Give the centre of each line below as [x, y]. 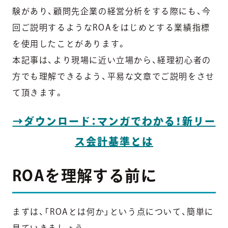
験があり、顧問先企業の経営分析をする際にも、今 [112, 11]
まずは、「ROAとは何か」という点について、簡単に [113, 211]
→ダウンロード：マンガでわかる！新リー [114, 121]
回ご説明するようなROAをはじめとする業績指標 [111, 27]
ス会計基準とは [114, 141]
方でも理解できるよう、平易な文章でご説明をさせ [113, 76]
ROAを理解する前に [84, 175]
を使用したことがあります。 [69, 44]
